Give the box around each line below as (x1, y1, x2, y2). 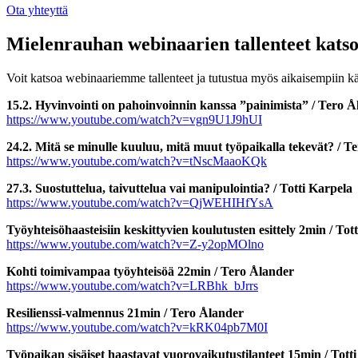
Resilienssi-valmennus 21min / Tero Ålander (6, 305, 244, 320)
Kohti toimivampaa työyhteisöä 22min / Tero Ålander (6, 264, 294, 278)
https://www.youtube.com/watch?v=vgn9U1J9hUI (6, 112, 262, 126)
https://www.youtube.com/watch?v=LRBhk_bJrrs (6, 278, 258, 292)
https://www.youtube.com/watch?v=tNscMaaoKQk (6, 153, 267, 168)
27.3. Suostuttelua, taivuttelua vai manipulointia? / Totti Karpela (6, 181, 352, 195)
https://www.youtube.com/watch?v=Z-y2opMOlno (6, 237, 264, 251)
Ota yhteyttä (6, 3, 68, 17)
